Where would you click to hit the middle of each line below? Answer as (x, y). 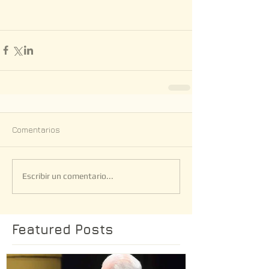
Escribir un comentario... (68, 176)
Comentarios (36, 129)
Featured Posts (63, 229)
